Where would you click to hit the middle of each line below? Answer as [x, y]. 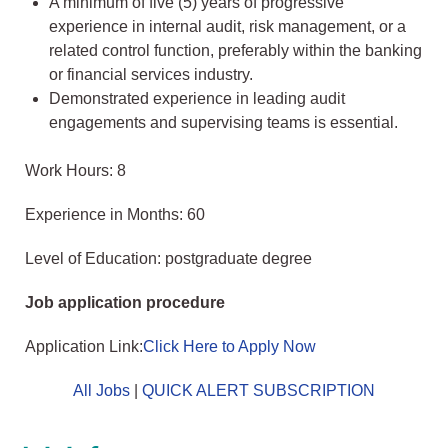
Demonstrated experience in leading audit [197, 99]
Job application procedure [125, 303]
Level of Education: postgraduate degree [168, 259]
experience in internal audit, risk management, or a [227, 27]
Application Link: [84, 347]
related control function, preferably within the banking [235, 51]
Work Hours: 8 [75, 171]
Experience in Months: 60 [115, 215]
